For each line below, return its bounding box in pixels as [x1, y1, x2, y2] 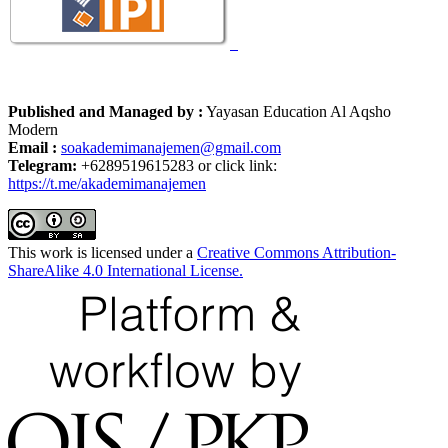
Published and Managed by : [8, 102, 203, 120]
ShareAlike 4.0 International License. [8, 261, 243, 279]
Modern [8, 120, 58, 138]
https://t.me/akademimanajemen [8, 174, 206, 192]
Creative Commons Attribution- [197, 243, 396, 261]
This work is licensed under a [8, 243, 197, 261]
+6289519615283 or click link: [77, 156, 277, 174]
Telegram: [8, 156, 77, 174]
